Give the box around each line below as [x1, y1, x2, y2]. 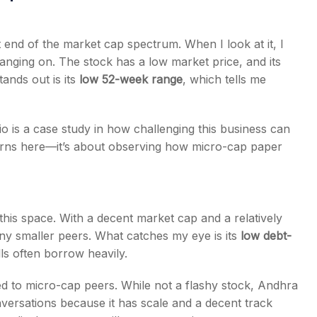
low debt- [241, 229, 292, 243]
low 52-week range [79, 72, 183, 86]
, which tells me [183, 72, 266, 86]
